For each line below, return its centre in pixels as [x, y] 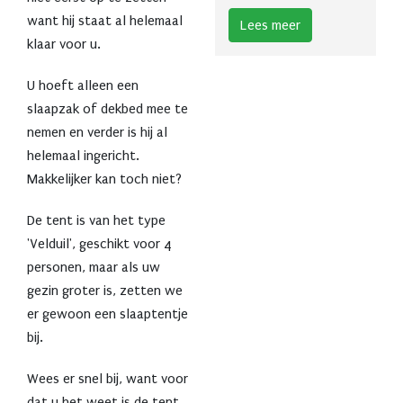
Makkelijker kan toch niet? [104, 179]
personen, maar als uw [94, 268]
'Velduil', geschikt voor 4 [99, 244]
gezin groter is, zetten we [105, 291]
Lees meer [270, 25]
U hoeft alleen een [83, 86]
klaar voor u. [64, 45]
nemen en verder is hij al [97, 133]
